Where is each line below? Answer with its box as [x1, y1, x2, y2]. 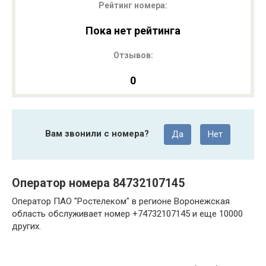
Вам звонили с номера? [45, 128, 149, 140]
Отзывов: [113, 50, 153, 60]
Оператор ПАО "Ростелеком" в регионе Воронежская [12, 196, 230, 207]
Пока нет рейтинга [85, 24, 180, 37]
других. [12, 221, 41, 232]
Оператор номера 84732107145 [12, 176, 185, 191]
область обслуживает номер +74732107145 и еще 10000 [12, 208, 243, 219]
